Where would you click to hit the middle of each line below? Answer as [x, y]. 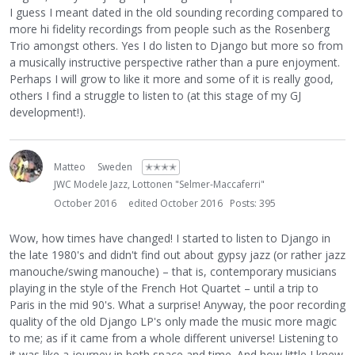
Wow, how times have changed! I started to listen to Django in [170, 239]
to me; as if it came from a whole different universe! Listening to [174, 338]
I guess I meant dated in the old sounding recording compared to [176, 13]
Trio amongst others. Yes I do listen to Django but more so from [176, 46]
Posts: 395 [253, 204]
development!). [48, 113]
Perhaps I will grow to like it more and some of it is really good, [172, 79]
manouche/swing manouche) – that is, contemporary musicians [173, 272]
